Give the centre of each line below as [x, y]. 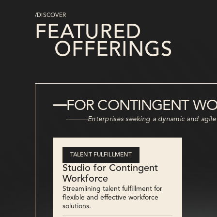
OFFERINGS [113, 51]
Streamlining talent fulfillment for [112, 189]
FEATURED [88, 33]
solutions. [77, 207]
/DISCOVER [51, 16]
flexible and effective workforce [110, 198]
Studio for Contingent [110, 169]
